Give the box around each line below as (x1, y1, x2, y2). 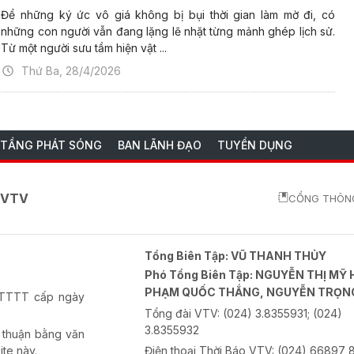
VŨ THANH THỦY (231, 249, 327, 263)
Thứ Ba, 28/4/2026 (21, 64, 122, 78)
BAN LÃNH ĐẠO (118, 138, 201, 153)
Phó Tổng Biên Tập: (145, 268, 256, 282)
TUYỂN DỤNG (217, 138, 292, 153)
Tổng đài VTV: (145, 307, 224, 321)
